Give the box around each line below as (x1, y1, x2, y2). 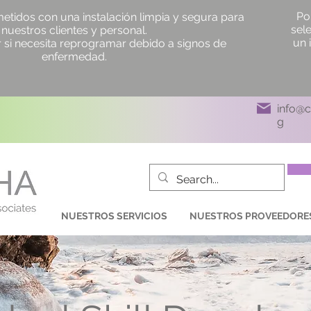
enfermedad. (42, 50, 107, 63)
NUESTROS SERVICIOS (61, 210, 167, 221)
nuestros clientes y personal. (1, 24, 147, 37)
